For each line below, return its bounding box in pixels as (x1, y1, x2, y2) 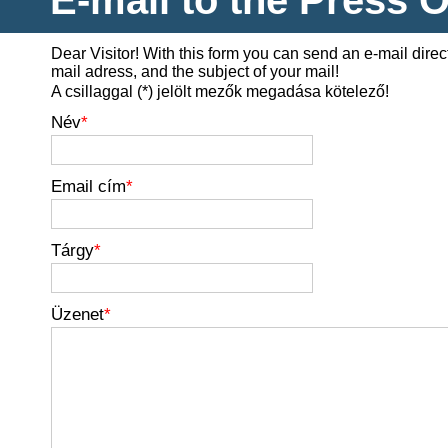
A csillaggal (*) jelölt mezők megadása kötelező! (51, 82, 389, 100)
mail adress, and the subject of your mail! (51, 62, 339, 80)
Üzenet (51, 303, 104, 324)
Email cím (51, 175, 126, 196)
